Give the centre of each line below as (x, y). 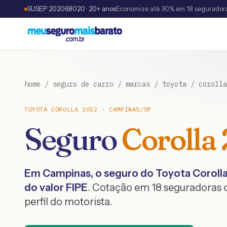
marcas (138, 84)
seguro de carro (83, 84)
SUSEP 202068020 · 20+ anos (72, 9)
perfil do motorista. (68, 202)
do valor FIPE (56, 187)
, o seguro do (123, 173)
